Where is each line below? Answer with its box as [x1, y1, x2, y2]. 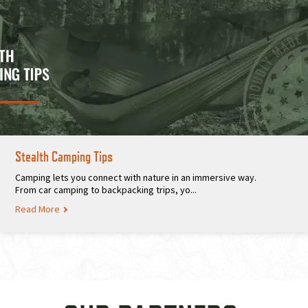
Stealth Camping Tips [15, 148, 113, 166]
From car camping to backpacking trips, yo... [15, 184, 197, 197]
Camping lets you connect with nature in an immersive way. [15, 171, 256, 184]
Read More [15, 203, 60, 216]
